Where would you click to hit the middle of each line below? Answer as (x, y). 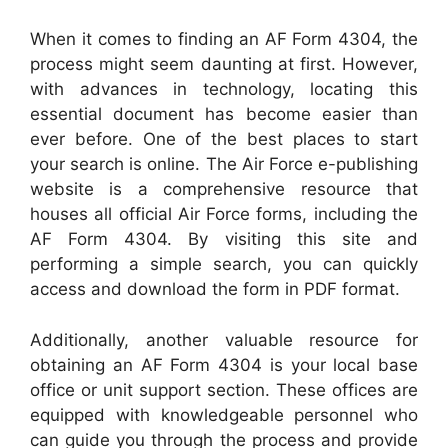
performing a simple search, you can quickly (224, 264)
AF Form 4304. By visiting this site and (224, 239)
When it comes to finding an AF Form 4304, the (224, 39)
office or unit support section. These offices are (224, 389)
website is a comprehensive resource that (224, 189)
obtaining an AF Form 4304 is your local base (224, 364)
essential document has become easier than (224, 114)
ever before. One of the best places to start (224, 139)
